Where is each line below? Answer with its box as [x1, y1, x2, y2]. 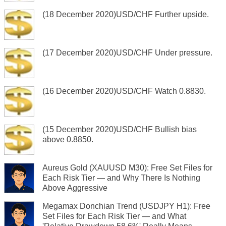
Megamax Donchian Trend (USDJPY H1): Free [42, 202, 210, 211]
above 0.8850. [42, 135, 93, 144]
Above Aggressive [42, 184, 107, 193]
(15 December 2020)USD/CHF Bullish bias [42, 125, 197, 134]
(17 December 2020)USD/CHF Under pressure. [42, 48, 212, 58]
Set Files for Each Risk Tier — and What [42, 212, 186, 221]
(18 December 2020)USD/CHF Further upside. [42, 10, 209, 19]
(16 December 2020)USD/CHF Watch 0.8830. [42, 87, 206, 96]
